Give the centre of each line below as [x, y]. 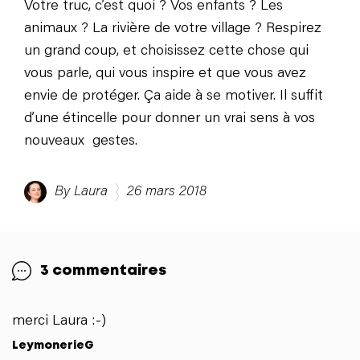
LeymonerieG [53, 346]
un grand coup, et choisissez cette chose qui [166, 52]
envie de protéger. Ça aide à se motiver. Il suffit [174, 97]
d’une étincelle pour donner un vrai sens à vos [170, 119]
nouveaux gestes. [81, 142]
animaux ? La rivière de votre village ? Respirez [173, 29]
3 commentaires [103, 271]
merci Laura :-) [59, 322]
